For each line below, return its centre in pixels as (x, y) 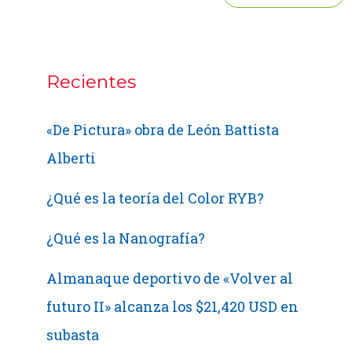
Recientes (91, 81)
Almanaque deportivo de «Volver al (169, 279)
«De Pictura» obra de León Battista (162, 130)
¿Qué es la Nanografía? (125, 238)
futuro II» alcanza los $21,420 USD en (172, 307)
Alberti (71, 158)
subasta (72, 335)
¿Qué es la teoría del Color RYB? (155, 198)
